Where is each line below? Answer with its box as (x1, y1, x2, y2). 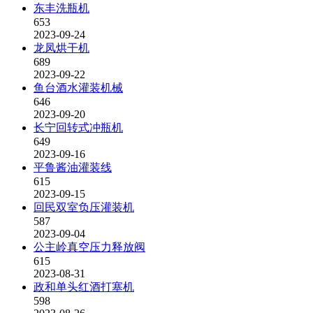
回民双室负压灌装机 (34, 201, 134, 213)
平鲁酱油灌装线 (34, 161, 112, 173)
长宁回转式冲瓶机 (34, 122, 123, 133)
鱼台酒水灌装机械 (34, 82, 123, 94)
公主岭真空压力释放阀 (34, 241, 145, 253)
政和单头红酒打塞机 (34, 281, 134, 293)
